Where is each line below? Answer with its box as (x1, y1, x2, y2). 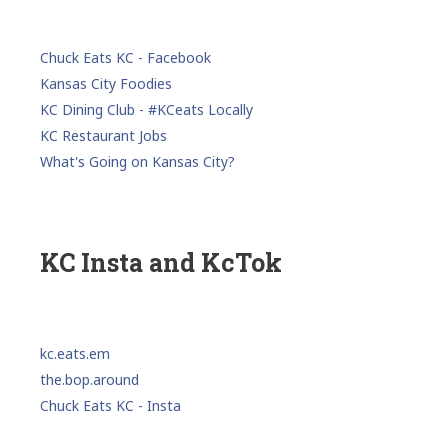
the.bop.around (40, 370, 139, 390)
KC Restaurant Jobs (40, 126, 167, 146)
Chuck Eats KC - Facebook (40, 48, 211, 68)
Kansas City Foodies (40, 74, 172, 94)
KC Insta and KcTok (40, 246, 282, 280)
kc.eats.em (40, 344, 110, 364)
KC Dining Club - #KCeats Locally (40, 100, 253, 120)
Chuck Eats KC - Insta (40, 396, 181, 416)
